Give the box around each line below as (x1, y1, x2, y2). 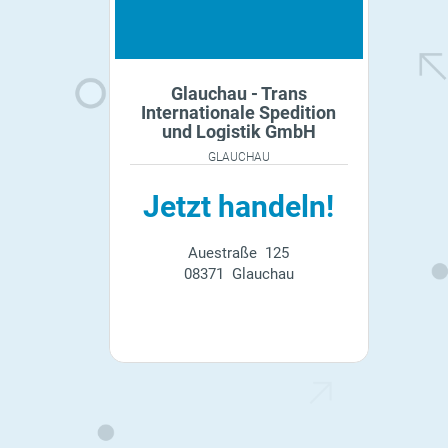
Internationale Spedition (141, 101, 337, 123)
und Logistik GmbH (161, 120, 316, 142)
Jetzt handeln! (143, 188, 335, 224)
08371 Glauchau (183, 264, 294, 283)
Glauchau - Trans (170, 82, 307, 104)
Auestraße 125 (188, 243, 290, 262)
